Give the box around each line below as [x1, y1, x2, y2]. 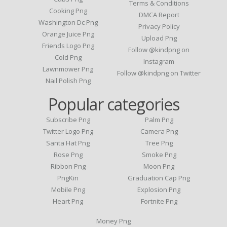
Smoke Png [141, 149, 176, 159]
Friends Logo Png [42, 41, 94, 50]
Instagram [143, 56, 175, 66]
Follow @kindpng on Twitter [117, 68, 201, 78]
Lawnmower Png [43, 64, 94, 73]
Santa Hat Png [46, 138, 90, 147]
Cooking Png [49, 6, 87, 15]
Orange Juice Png [42, 29, 94, 39]
